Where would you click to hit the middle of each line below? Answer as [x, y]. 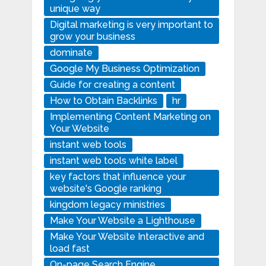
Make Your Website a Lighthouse [122, 221]
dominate [71, 53]
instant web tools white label [113, 161]
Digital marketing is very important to [131, 25]
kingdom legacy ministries [107, 205]
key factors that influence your [118, 177]
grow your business [92, 37]
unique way [75, 9]
